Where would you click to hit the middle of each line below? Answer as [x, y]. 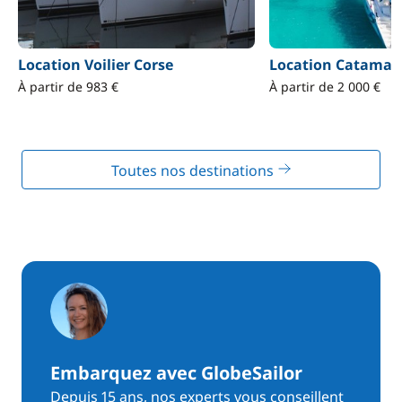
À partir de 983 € [68, 87]
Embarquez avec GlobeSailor [176, 373]
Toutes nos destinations [194, 170]
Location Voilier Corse [96, 65]
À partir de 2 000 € [324, 87]
